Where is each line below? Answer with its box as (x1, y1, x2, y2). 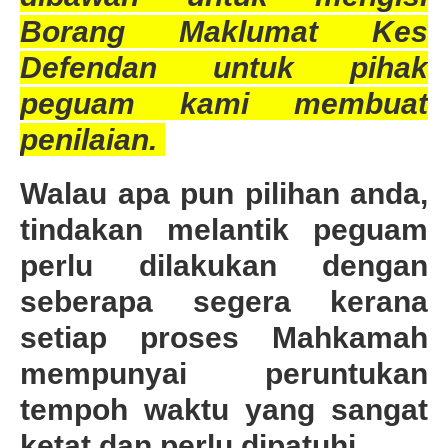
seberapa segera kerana (20, 284, 428, 318)
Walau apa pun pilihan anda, (20, 176, 428, 210)
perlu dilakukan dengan (20, 248, 428, 282)
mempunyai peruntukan (20, 356, 428, 390)
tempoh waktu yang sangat (20, 392, 428, 426)
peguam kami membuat (20, 86, 428, 120)
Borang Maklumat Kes (20, 14, 428, 48)
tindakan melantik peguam (20, 212, 428, 246)
